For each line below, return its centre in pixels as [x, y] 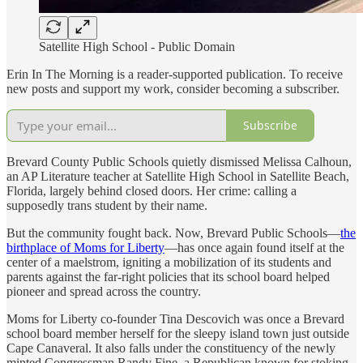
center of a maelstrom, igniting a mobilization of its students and [169, 262]
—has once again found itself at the [254, 247]
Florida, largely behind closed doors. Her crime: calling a [152, 190]
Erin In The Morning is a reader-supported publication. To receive [175, 74]
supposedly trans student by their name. [107, 205]
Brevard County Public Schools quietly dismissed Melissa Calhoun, [179, 161]
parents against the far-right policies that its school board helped [168, 276]
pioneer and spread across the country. [104, 291]
